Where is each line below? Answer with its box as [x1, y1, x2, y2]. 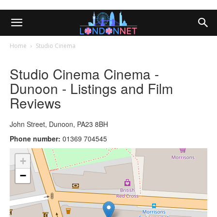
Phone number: [10, 133, 61, 143]
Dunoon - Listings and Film [10, 78, 173, 98]
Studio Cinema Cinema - [10, 63, 159, 83]
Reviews [10, 93, 61, 112]
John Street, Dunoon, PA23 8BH [10, 119, 108, 129]
